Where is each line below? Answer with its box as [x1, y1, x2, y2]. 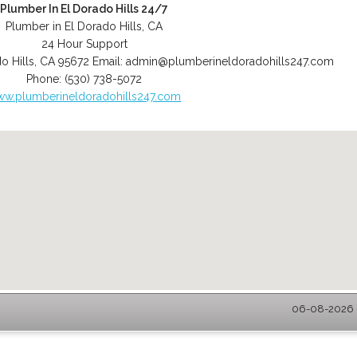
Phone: [26, 73, 65, 85]
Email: [92, 55, 126, 68]
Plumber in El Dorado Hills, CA [6, 20, 163, 33]
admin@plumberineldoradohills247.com [125, 55, 334, 68]
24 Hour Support [41, 37, 127, 50]
